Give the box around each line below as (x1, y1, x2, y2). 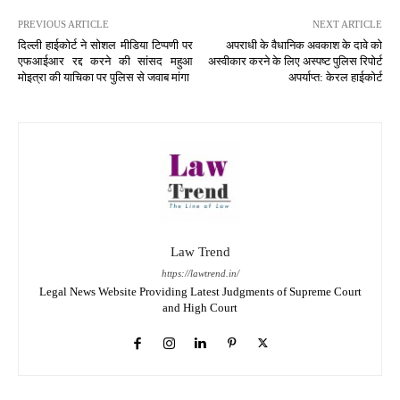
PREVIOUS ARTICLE (18, 18, 109, 29)
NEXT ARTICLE (312, 18, 382, 29)
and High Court (162, 300, 237, 314)
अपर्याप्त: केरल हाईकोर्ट (287, 70, 382, 84)
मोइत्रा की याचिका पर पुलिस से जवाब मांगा (18, 70, 189, 84)
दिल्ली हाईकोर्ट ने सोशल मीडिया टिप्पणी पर (18, 37, 193, 52)
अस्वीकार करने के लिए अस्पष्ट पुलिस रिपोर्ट (207, 54, 382, 68)
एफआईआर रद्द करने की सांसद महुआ (18, 54, 193, 68)
